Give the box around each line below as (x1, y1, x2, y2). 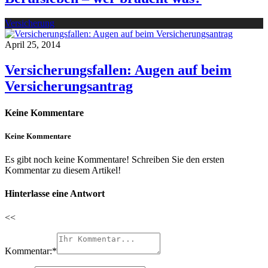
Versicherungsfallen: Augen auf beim (5, 62, 232, 78)
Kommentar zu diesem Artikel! (5, 165, 121, 175)
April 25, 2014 (5, 39, 60, 50)
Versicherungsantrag (5, 78, 133, 95)
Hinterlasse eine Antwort (5, 188, 105, 199)
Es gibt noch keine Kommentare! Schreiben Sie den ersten (5, 154, 224, 165)
